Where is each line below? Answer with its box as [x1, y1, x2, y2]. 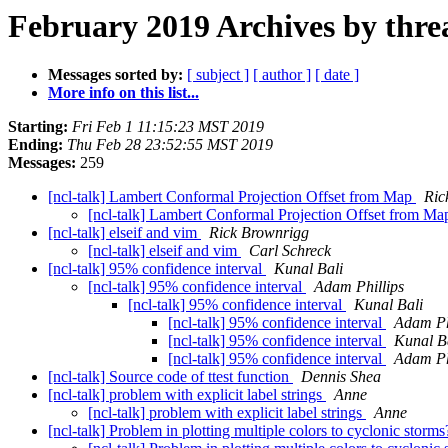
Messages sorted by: [48, 66, 183, 84]
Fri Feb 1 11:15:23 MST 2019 [72, 118, 264, 136]
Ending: [8, 136, 63, 154]
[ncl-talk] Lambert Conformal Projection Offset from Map [48, 188, 416, 206]
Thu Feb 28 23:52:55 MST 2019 [67, 136, 273, 154]
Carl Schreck [249, 242, 331, 260]
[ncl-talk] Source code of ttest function [48, 368, 293, 386]
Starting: [8, 118, 68, 136]
